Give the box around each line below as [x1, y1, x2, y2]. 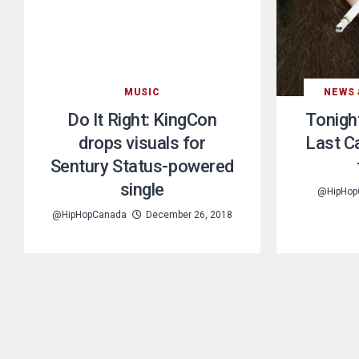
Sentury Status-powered [50, 155, 234, 176]
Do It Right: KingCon [67, 109, 217, 130]
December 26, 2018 [145, 208, 232, 220]
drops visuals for [79, 132, 206, 153]
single [119, 179, 165, 200]
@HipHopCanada [51, 208, 127, 220]
